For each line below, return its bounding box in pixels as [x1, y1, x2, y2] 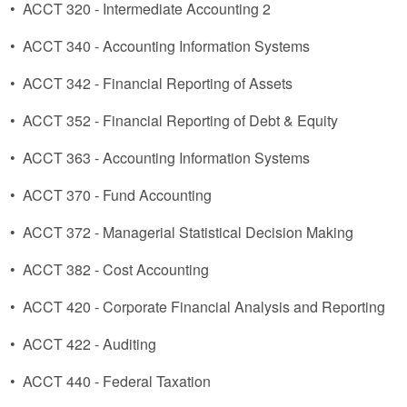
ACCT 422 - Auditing [23, 333, 156, 354]
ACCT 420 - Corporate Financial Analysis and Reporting [23, 296, 385, 317]
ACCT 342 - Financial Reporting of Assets [23, 73, 293, 94]
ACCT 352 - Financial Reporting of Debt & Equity [23, 110, 338, 131]
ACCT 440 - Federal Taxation [23, 371, 211, 392]
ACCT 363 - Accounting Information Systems [23, 147, 310, 168]
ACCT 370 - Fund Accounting [23, 184, 212, 205]
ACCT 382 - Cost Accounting [23, 259, 209, 280]
